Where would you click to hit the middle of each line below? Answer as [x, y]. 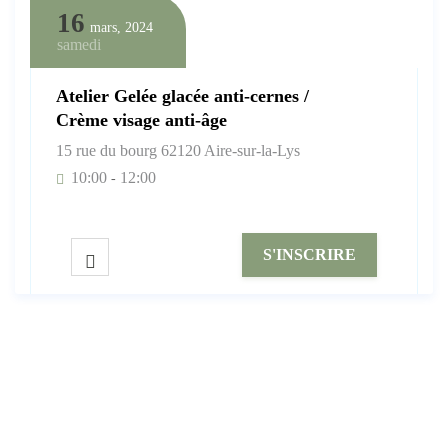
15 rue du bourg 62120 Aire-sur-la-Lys [178, 150]
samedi [79, 44]
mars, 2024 [121, 27]
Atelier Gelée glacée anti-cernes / [182, 95]
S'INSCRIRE [309, 254]
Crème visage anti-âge [141, 119]
